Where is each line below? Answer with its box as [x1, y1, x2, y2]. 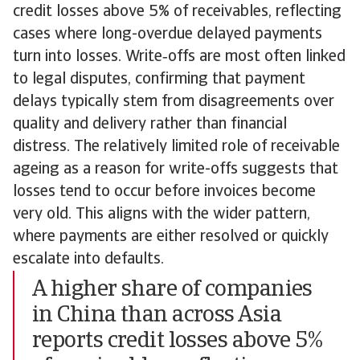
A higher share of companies [32, 279, 313, 301]
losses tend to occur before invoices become [13, 184, 316, 200]
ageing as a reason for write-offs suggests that [13, 162, 338, 178]
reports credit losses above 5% [32, 330, 323, 353]
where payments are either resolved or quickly [13, 229, 329, 245]
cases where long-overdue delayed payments [13, 27, 322, 43]
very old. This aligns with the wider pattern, [13, 207, 310, 223]
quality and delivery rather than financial [13, 117, 287, 133]
